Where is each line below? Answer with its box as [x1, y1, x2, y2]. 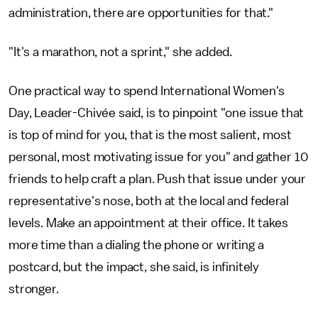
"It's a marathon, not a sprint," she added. [9, 45, 235, 59]
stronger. [9, 283, 62, 296]
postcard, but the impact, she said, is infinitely [9, 261, 260, 274]
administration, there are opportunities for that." [9, 6, 273, 20]
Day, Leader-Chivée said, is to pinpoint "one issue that [9, 106, 305, 120]
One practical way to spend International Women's [9, 84, 285, 98]
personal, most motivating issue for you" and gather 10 [9, 150, 308, 164]
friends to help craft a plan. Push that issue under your [9, 172, 307, 186]
